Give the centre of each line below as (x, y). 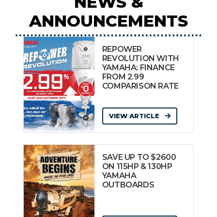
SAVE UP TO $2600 (139, 157)
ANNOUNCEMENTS (108, 21)
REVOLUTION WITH (140, 59)
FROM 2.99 (123, 77)
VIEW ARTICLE (135, 116)
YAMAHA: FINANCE (138, 68)
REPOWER (122, 49)
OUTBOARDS (128, 185)
